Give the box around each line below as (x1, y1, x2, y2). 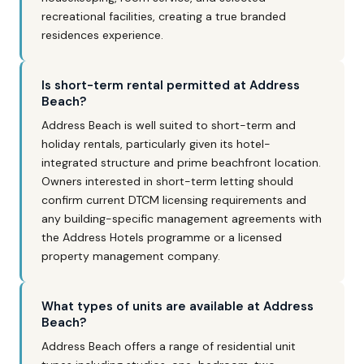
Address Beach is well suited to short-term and (41, 118, 296, 132)
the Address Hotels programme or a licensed (41, 230, 282, 245)
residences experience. (41, 28, 163, 42)
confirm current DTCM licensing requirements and (41, 193, 306, 207)
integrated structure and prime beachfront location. (41, 155, 321, 170)
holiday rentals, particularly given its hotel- (41, 136, 271, 151)
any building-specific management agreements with (41, 211, 322, 226)
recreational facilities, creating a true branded (41, 9, 286, 24)
